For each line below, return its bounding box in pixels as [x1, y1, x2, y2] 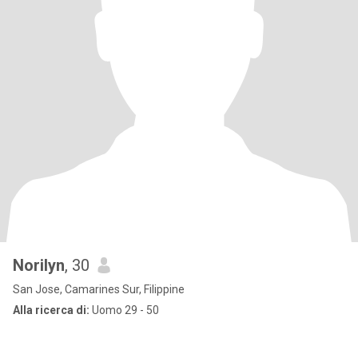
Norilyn [13, 256, 65, 275]
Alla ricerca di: [13, 304, 89, 316]
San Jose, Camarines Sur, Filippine [13, 283, 185, 296]
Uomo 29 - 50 [89, 304, 159, 316]
